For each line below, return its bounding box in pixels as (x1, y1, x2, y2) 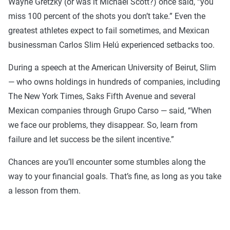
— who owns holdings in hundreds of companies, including (8, 77, 220, 87)
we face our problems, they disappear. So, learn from (8, 120, 198, 130)
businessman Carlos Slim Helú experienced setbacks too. (8, 40, 215, 50)
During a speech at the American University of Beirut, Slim (8, 63, 216, 73)
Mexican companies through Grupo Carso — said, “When (8, 106, 212, 116)
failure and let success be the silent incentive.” (8, 135, 174, 145)
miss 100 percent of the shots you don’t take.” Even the (8, 11, 205, 22)
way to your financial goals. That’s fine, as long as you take (8, 171, 221, 182)
